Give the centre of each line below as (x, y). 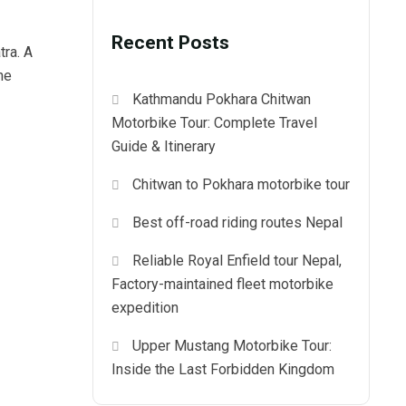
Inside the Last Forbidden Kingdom (223, 369)
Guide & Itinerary (164, 146)
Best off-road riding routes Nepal (238, 222)
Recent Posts (170, 42)
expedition (145, 307)
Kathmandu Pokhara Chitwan (222, 99)
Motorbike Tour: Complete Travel (214, 122)
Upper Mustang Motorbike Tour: (232, 345)
